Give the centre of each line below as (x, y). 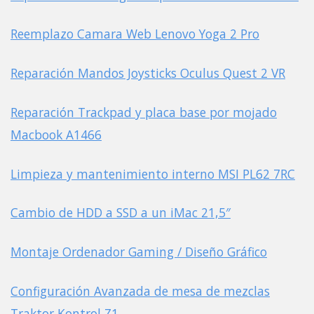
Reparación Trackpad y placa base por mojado (144, 112)
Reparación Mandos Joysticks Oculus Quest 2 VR (148, 73)
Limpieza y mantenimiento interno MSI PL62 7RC (153, 173)
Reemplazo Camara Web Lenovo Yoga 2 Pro (135, 34)
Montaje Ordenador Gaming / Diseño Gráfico (139, 252)
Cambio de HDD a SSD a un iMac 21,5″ (121, 213)
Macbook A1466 (56, 134)
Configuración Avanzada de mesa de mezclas (140, 291)
